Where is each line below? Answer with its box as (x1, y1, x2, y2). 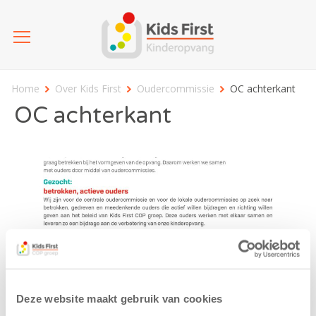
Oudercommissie (137, 82, 214, 96)
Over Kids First (55, 82, 121, 96)
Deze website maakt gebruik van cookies (16, 292, 223, 305)
